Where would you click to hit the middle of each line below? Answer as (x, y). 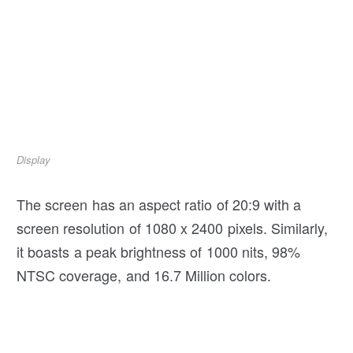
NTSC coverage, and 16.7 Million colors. (144, 275)
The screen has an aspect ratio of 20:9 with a (159, 204)
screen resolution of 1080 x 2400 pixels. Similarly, (172, 227)
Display (34, 159)
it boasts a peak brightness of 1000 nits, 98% (159, 251)
